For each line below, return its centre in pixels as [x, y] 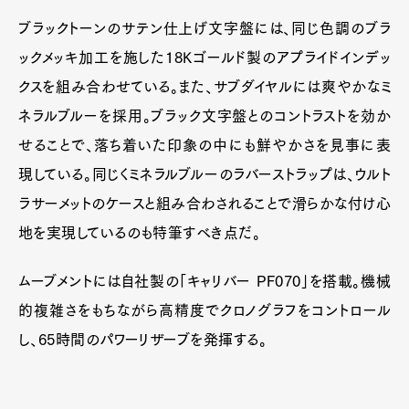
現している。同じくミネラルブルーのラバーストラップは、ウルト [204, 175]
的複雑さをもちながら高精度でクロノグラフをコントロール [204, 311]
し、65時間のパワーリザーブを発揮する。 [142, 340]
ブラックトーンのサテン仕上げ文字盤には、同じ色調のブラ [204, 29]
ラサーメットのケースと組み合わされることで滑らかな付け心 [204, 204]
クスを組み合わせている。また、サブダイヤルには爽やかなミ [204, 87]
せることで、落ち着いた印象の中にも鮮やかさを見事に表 [204, 146]
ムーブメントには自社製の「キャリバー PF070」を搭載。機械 [204, 282]
